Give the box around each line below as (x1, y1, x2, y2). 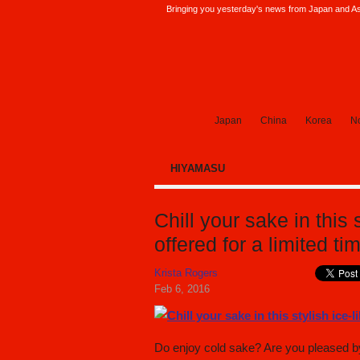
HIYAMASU (170, 162, 225, 174)
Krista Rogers (154, 267, 218, 279)
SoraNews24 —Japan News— (138, 104, 278, 117)
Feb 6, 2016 (154, 283, 210, 295)
